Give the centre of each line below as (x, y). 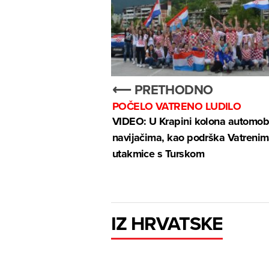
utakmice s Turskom (158, 154)
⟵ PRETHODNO (162, 90)
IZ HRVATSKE (167, 223)
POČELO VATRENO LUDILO (177, 107)
